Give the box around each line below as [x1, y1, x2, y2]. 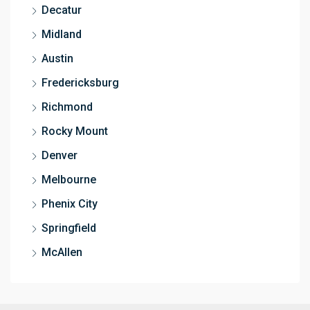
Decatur [42, 3, 82, 17]
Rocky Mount [42, 124, 108, 138]
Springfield [42, 221, 96, 235]
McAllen [42, 245, 82, 259]
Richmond [42, 100, 93, 113]
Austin [42, 51, 73, 65]
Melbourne [42, 172, 96, 186]
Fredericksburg [42, 75, 119, 89]
